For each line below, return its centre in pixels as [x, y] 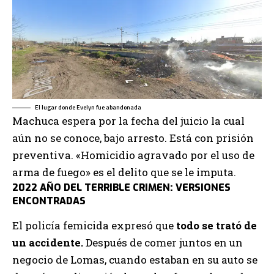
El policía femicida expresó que [93, 226]
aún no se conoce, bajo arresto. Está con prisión [133, 138]
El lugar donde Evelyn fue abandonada [88, 107]
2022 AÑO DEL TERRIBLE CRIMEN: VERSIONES [121, 187]
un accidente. [48, 243]
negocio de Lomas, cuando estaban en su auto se [135, 260]
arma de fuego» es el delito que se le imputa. [124, 172]
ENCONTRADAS [49, 201]
